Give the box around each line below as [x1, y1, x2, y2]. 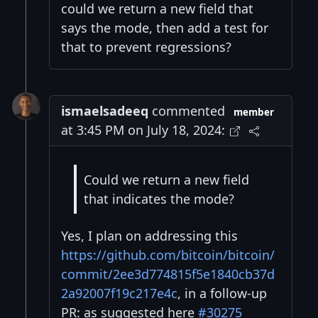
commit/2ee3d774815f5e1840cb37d [61, 265, 275, 283]
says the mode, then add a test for [61, 19, 268, 37]
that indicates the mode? [84, 190, 234, 207]
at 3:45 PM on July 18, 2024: [61, 121, 225, 139]
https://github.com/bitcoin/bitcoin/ [61, 246, 275, 264]
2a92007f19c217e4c [61, 285, 177, 302]
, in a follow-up [177, 285, 267, 302]
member [234, 106, 275, 119]
